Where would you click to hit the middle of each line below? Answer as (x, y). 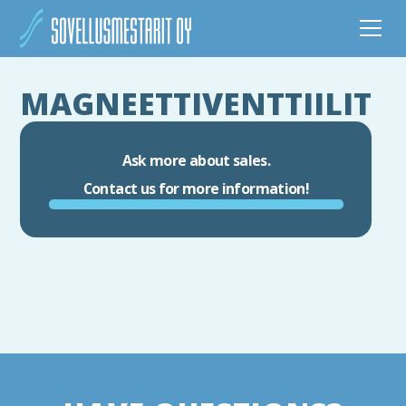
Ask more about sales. (196, 160)
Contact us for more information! (196, 188)
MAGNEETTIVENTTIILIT (196, 104)
